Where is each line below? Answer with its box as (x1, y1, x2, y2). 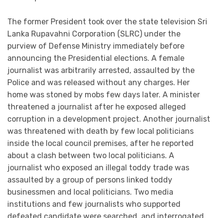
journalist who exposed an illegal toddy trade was (7, 163, 189, 173)
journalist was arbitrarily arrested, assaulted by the (7, 66, 195, 75)
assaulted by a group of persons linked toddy (7, 175, 172, 185)
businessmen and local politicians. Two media (7, 187, 173, 197)
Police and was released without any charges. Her (7, 78, 190, 88)
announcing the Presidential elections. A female (7, 54, 184, 63)
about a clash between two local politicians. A (7, 151, 174, 161)
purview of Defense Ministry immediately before (7, 41, 184, 51)
